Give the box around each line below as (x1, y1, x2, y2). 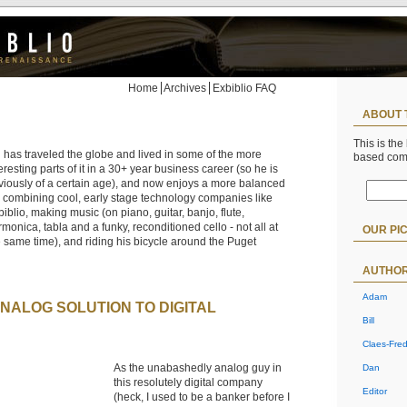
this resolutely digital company (114, 376, 263, 389)
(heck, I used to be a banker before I (114, 391, 290, 403)
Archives (164, 82, 206, 94)
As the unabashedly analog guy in (114, 362, 282, 374)
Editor (362, 385, 387, 396)
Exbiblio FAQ (213, 82, 276, 94)
